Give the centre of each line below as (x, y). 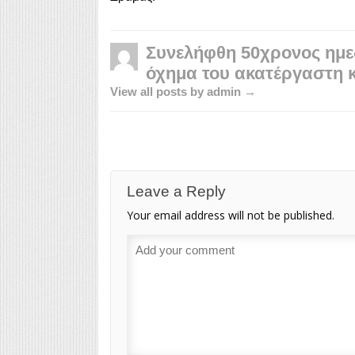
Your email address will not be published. (230, 215)
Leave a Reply (176, 191)
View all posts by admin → (183, 91)
